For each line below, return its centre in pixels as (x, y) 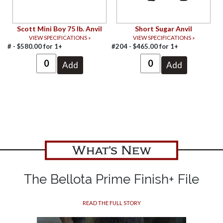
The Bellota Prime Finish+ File (111, 179)
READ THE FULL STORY (111, 203)
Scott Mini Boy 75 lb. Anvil (59, 28)
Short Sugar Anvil (164, 28)
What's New (111, 152)
